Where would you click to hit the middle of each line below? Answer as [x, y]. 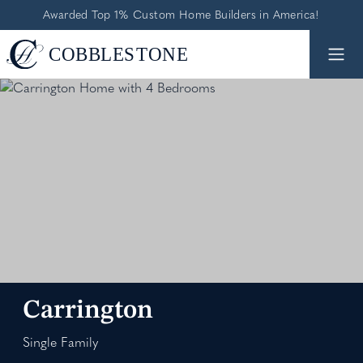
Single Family [60, 342]
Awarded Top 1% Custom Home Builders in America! [181, 15]
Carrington [88, 311]
